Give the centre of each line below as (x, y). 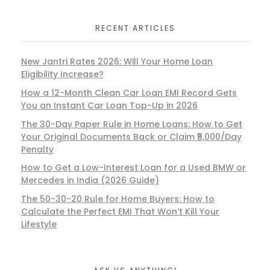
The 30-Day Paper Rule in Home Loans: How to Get (132, 124)
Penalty (37, 149)
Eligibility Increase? (62, 74)
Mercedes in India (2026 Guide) (90, 181)
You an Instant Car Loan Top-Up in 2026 (109, 105)
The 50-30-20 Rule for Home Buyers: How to (118, 199)
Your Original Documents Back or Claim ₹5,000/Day (131, 137)
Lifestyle (39, 224)
